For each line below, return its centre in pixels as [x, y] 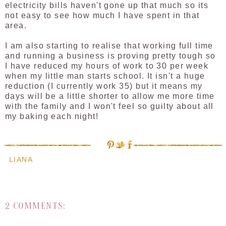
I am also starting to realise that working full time [109, 46]
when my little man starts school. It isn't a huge [105, 76]
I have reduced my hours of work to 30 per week [107, 66]
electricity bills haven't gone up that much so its [107, 6]
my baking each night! [52, 117]
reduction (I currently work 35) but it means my [104, 86]
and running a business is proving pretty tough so [110, 56]
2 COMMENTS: [35, 206]
